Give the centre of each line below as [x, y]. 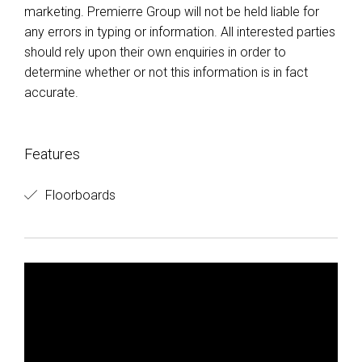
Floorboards [79, 195]
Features [52, 154]
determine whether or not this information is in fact [166, 72]
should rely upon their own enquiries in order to [155, 52]
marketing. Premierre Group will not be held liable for [172, 12]
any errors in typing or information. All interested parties [180, 32]
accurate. [51, 93]
